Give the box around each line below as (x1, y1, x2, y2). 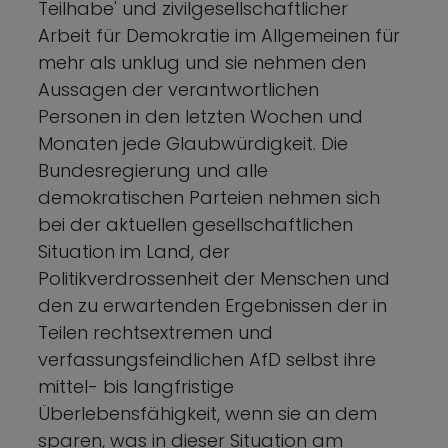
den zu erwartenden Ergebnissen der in (38, 292, 387, 318)
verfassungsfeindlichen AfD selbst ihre (38, 346, 376, 372)
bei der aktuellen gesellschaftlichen (38, 211, 353, 237)
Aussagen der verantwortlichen (38, 76, 319, 102)
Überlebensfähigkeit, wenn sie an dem (38, 400, 377, 426)
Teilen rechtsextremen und (38, 319, 273, 345)
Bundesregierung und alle (38, 157, 268, 183)
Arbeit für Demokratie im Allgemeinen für (38, 22, 400, 48)
